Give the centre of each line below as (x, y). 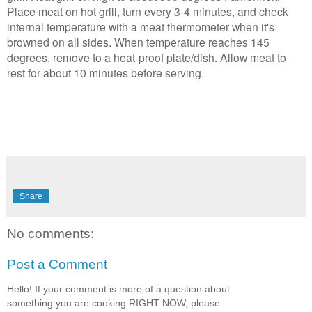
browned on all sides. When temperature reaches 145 (138, 42)
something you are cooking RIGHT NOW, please (114, 303)
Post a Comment (57, 264)
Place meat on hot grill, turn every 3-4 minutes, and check (148, 11)
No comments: (50, 234)
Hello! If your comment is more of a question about (118, 289)
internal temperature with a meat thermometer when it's (141, 27)
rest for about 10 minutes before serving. (106, 73)
